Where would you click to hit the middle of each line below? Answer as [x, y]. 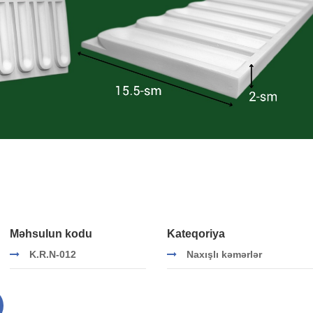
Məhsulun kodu [51, 234]
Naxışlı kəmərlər [224, 255]
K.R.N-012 [53, 255]
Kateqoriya [196, 234]
